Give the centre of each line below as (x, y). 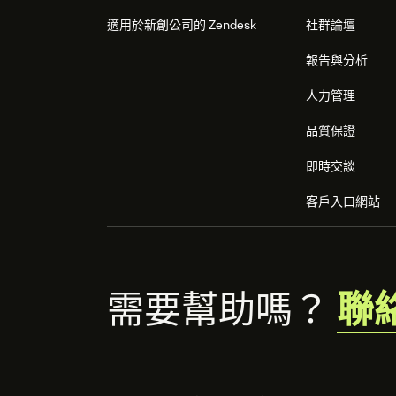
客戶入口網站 (343, 202)
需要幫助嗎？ (218, 310)
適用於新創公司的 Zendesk (182, 25)
